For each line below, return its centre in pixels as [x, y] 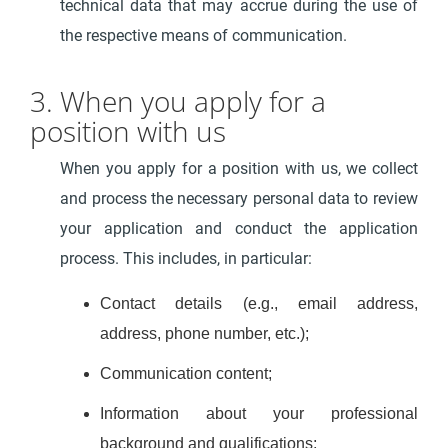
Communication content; [186, 373]
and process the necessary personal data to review [239, 198]
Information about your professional [259, 413]
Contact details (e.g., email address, [259, 303]
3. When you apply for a [178, 101]
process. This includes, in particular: [186, 258]
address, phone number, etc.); [205, 333]
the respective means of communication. [204, 35]
